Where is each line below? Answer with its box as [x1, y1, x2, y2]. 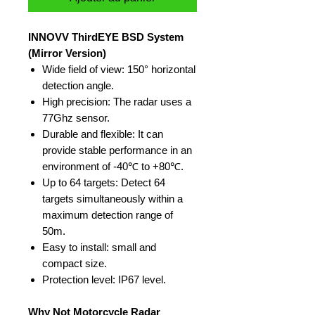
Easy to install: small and [42, 241, 156, 253]
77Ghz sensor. [42, 112, 110, 124]
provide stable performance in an [42, 144, 192, 156]
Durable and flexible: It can [42, 128, 163, 140]
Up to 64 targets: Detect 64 [42, 176, 165, 188]
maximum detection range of [42, 209, 173, 221]
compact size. [42, 257, 107, 269]
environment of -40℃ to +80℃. [42, 160, 184, 172]
